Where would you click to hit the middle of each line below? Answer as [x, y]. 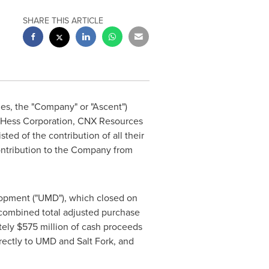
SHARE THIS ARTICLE [63, 20]
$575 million [42, 226]
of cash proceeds [105, 226]
